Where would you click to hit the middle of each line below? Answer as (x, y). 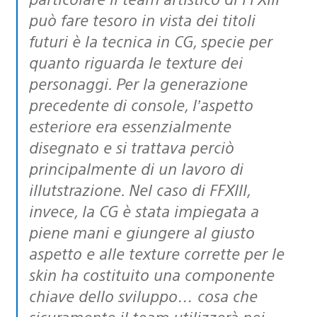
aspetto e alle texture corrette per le (157, 253)
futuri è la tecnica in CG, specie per (151, 40)
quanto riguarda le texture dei (136, 62)
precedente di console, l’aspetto (141, 104)
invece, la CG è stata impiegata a (144, 210)
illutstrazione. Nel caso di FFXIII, (140, 189)
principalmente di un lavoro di (136, 168)
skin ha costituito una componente (152, 274)
